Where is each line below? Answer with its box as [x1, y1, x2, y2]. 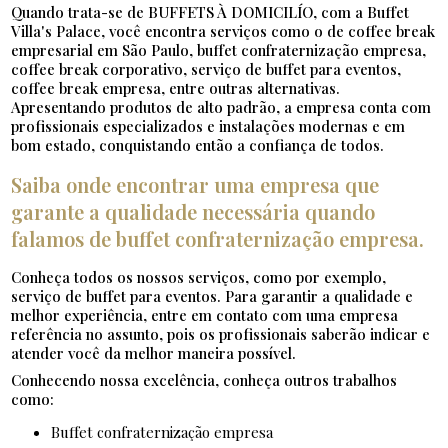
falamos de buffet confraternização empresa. [11, 225, 425, 253]
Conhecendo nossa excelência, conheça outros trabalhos [11, 370, 398, 391]
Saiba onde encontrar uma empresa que [11, 171, 380, 199]
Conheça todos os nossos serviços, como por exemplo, [11, 267, 387, 288]
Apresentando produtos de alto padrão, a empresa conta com [11, 97, 432, 118]
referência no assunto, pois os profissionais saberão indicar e [11, 324, 431, 345]
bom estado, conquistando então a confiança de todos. [11, 135, 385, 156]
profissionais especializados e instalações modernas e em [11, 116, 406, 137]
